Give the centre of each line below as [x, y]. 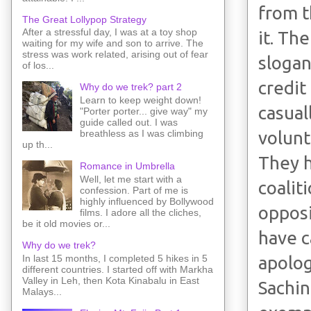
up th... [37, 145]
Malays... [42, 291]
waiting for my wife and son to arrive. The [113, 43]
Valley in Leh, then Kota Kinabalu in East [111, 280]
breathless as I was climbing [141, 134]
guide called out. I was [128, 123]
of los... [38, 66]
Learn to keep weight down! [143, 100]
